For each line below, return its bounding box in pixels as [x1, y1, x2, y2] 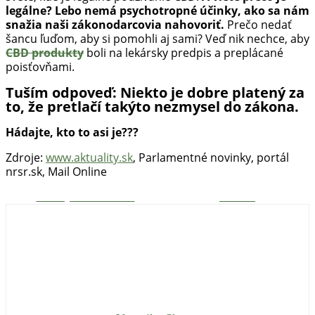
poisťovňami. [6, 59, 75, 75]
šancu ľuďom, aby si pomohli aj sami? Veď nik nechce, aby [6, 31, 309, 47]
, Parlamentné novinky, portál [133, 150, 289, 166]
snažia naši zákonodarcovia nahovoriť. [6, 17, 224, 33]
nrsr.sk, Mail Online [6, 164, 107, 180]
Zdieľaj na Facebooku [36, 191, 135, 203]
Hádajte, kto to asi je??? [6, 124, 139, 141]
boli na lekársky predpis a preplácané [84, 45, 283, 61]
